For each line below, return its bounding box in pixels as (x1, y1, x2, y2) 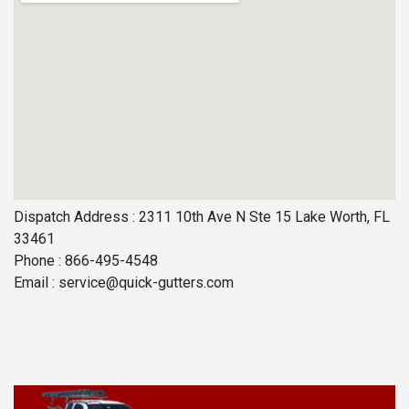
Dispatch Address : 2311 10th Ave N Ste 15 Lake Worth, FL (14, 207, 390, 225)
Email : (14, 273, 58, 291)
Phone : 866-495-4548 (14, 251, 158, 269)
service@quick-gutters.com (58, 273, 234, 291)
